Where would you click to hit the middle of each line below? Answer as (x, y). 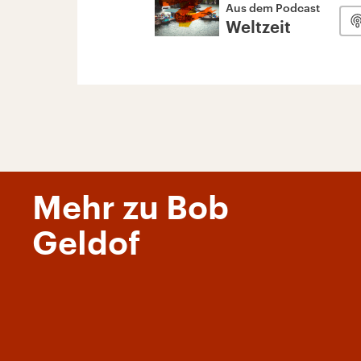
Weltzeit (258, 28)
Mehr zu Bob (131, 209)
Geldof (86, 244)
